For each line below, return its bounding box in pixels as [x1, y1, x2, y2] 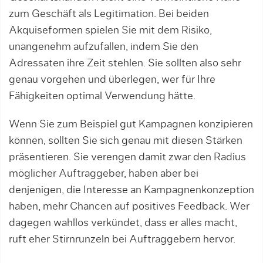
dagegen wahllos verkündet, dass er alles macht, [9, 218, 237, 229]
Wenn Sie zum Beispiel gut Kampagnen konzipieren [9, 119, 253, 130]
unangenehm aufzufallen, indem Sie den [9, 42, 198, 53]
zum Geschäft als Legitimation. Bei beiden [9, 9, 209, 20]
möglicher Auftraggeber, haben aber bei [9, 168, 198, 180]
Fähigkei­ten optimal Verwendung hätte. [9, 91, 195, 102]
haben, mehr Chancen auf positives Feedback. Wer [9, 201, 249, 213]
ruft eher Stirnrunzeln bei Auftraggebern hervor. [9, 234, 235, 245]
